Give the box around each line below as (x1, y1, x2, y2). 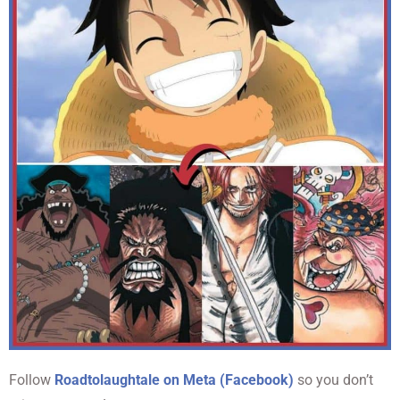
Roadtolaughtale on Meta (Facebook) (54, 371, 294, 388)
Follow (9, 371, 54, 388)
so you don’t (297, 371, 373, 388)
